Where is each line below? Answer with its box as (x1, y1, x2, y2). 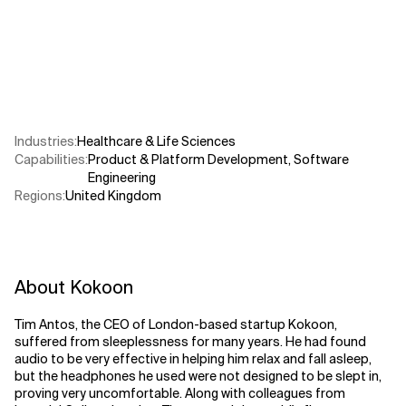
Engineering (88, 169, 156, 186)
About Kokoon (14, 275, 133, 299)
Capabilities (14, 151, 85, 168)
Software (294, 151, 349, 168)
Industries (14, 133, 74, 150)
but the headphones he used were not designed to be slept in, (14, 368, 382, 384)
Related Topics (14, 24, 109, 41)
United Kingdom (65, 188, 161, 204)
